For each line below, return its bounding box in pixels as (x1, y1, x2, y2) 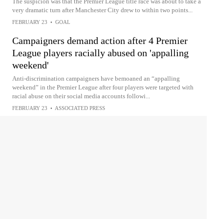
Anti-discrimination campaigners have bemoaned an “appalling (12, 74, 180, 82)
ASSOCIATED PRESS (55, 105, 105, 111)
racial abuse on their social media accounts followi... (12, 92, 150, 100)
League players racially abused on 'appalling (12, 47, 189, 58)
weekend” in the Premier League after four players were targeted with (12, 83, 194, 91)
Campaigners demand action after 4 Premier (12, 35, 188, 46)
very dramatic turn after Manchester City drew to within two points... (12, 6, 193, 14)
